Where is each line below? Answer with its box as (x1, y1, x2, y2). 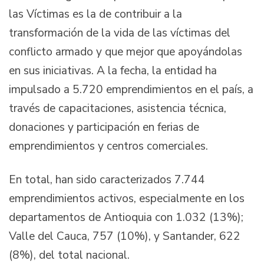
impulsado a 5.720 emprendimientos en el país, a (9, 81, 253, 97)
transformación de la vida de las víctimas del (9, 25, 230, 41)
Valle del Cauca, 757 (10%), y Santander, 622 (9, 229, 240, 245)
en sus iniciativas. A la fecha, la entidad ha (9, 62, 217, 78)
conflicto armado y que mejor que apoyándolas (9, 44, 242, 60)
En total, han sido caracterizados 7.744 (9, 172, 205, 188)
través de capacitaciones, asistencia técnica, (9, 100, 226, 116)
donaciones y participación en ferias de (9, 119, 199, 135)
